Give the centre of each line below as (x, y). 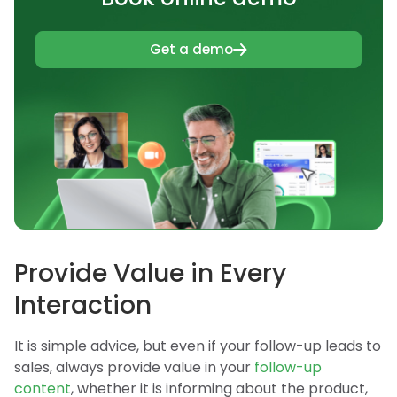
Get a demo (191, 49)
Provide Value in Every (150, 274)
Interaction (83, 306)
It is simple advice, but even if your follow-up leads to (198, 346)
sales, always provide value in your (134, 368)
